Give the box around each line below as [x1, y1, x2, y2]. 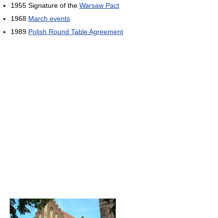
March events [28, 14, 70, 22]
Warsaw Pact [79, 1, 119, 9]
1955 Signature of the [11, 1, 79, 9]
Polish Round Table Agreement [28, 27, 123, 36]
